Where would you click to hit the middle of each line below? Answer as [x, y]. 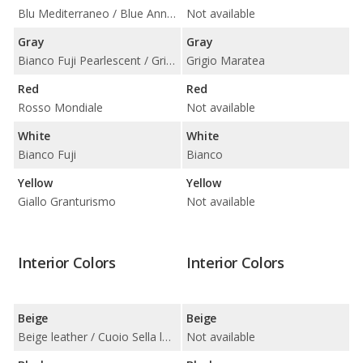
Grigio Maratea [226, 60]
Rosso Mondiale [60, 107]
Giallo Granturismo [67, 201]
